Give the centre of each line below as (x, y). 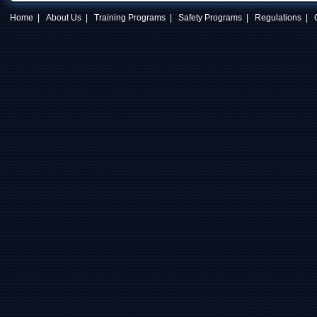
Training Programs (130, 18)
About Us (64, 18)
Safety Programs (210, 18)
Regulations (278, 18)
